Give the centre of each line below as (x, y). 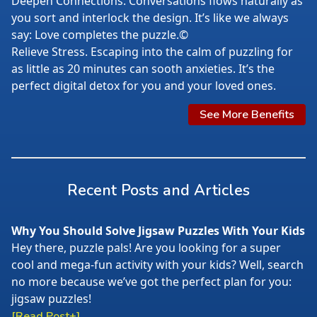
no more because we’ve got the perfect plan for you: (151, 282)
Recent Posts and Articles (158, 190)
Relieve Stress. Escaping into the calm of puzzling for (152, 52)
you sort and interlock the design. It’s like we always (150, 18)
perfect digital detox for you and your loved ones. (144, 86)
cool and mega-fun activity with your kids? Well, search (157, 265)
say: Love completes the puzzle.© (100, 35)
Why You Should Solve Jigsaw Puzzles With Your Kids (158, 231)
